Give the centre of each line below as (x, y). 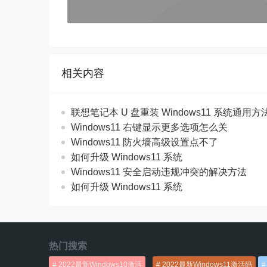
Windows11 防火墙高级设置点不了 (145, 142)
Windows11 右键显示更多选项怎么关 (149, 127)
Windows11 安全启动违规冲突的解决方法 (159, 172)
